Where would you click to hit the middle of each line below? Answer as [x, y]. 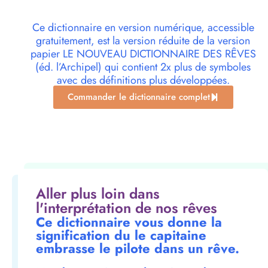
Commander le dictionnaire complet [138, 97]
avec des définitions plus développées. [143, 80]
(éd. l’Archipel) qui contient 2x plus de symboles [143, 67]
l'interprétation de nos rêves [127, 208]
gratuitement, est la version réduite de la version [143, 41]
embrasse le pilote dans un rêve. [138, 249]
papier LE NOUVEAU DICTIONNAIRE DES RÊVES [143, 54]
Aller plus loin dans [98, 194]
